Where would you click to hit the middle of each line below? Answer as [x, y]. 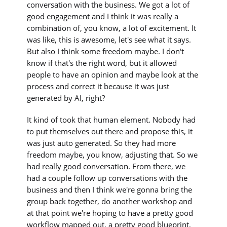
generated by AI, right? [66, 98]
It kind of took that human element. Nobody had [111, 120]
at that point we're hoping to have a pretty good [110, 213]
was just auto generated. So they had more [102, 143]
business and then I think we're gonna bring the [110, 190]
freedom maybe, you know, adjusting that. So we [112, 155]
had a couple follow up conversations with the [107, 178]
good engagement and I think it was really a [103, 16]
